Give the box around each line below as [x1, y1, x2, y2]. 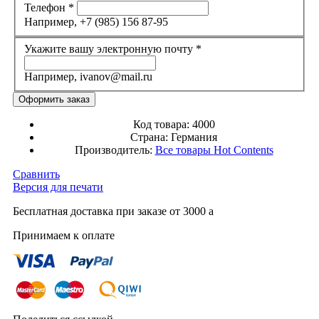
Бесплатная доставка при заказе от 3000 [13, 204, 209, 217]
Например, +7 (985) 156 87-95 [24, 16, 168, 28]
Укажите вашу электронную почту [24, 42, 196, 55]
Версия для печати [13, 180, 103, 193]
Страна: [130, 130, 171, 143]
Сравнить [13, 167, 60, 180]
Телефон [24, 1, 68, 14]
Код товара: [132, 117, 192, 130]
